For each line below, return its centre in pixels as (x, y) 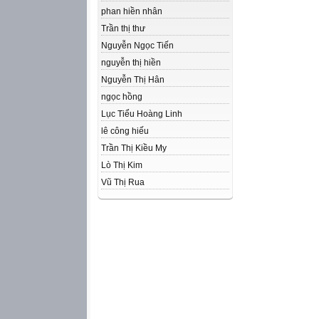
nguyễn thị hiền (131, 63)
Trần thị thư (123, 28)
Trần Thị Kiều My (134, 148)
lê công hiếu (125, 131)
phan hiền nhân (132, 11)
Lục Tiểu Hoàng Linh (142, 114)
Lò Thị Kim (122, 165)
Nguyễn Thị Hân (133, 80)
